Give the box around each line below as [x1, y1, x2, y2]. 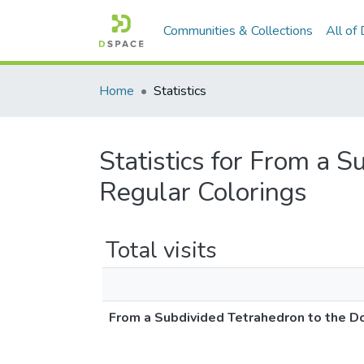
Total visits [106, 235, 217, 266]
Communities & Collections [163, 22, 314, 40]
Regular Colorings [99, 175, 307, 210]
